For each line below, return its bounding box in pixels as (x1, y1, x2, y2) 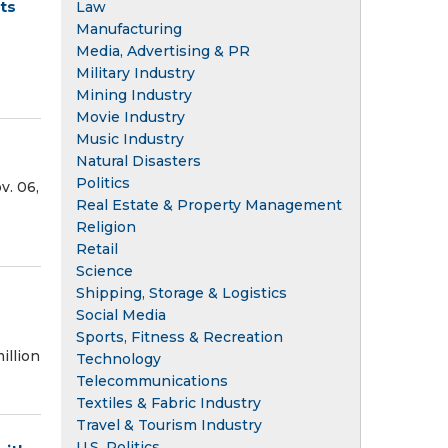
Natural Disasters (76, 151, 201, 170)
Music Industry (76, 129, 184, 148)
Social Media (76, 305, 166, 324)
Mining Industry (76, 85, 192, 104)
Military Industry (76, 63, 195, 82)
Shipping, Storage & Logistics (76, 283, 287, 302)
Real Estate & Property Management (76, 195, 342, 214)
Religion (76, 217, 136, 236)
